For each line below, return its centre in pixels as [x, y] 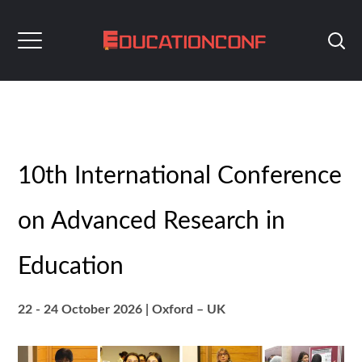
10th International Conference [180, 176]
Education [71, 267]
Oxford [173, 309]
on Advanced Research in [152, 221]
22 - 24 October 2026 [82, 309]
